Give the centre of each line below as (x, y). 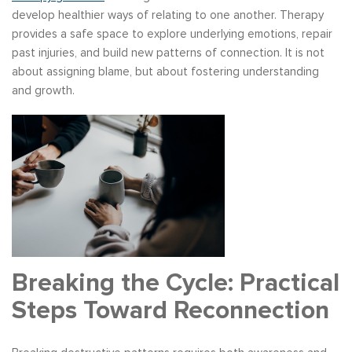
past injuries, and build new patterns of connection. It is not (168, 52)
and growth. (43, 90)
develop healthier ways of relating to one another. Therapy (168, 15)
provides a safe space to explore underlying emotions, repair (172, 33)
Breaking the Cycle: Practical (176, 283)
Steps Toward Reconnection (170, 310)
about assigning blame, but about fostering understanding (165, 71)
